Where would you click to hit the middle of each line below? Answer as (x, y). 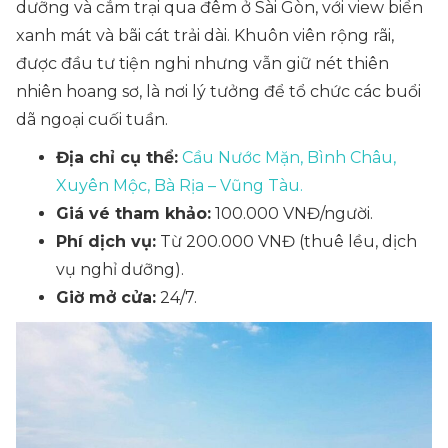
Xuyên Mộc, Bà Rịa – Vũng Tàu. (179, 185)
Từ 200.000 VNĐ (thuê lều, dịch (286, 241)
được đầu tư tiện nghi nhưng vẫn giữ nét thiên (202, 63)
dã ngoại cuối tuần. (92, 119)
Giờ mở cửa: (106, 297)
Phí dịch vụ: (106, 241)
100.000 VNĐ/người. (292, 213)
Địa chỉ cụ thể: (117, 157)
